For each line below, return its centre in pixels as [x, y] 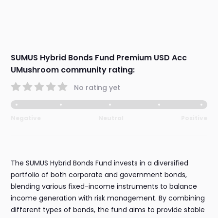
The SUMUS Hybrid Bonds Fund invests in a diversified [100, 163]
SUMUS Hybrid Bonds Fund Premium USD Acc [99, 58]
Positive [194, 118]
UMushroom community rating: [73, 70]
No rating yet [97, 87]
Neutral [111, 118]
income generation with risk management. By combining [108, 198]
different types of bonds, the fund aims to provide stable [108, 210]
